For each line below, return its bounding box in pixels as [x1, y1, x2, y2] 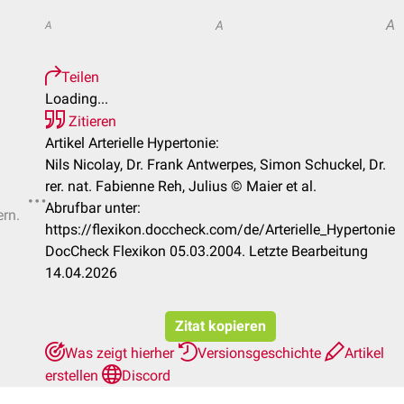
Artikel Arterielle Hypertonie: [45, 134, 219, 151]
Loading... [45, 90, 108, 107]
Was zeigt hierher [65, 344, 178, 362]
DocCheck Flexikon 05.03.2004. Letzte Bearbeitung [45, 243, 368, 260]
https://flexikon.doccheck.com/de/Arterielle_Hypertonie [45, 221, 395, 238]
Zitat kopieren [174, 317, 266, 335]
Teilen [61, 69, 99, 86]
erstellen [45, 367, 102, 384]
